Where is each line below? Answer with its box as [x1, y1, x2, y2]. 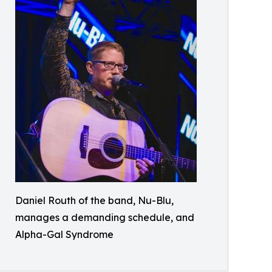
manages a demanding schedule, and [15, 211, 194, 224]
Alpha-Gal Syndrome [15, 228, 114, 241]
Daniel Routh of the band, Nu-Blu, [15, 194, 174, 207]
